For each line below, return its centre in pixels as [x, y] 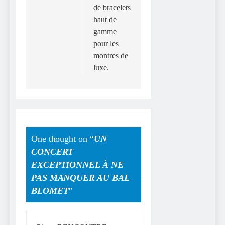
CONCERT [52, 152]
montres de [111, 55]
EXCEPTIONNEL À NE [77, 165]
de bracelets [112, 7]
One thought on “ [63, 139]
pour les [106, 43]
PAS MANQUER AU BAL [80, 178]
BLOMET [50, 191]
